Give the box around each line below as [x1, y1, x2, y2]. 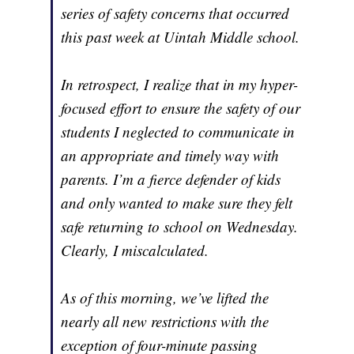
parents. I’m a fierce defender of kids [61, 169, 281, 190]
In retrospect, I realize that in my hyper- [61, 74, 299, 95]
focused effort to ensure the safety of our [61, 98, 301, 119]
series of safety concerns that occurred [61, 3, 290, 24]
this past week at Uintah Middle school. [61, 27, 300, 47]
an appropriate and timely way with [61, 145, 280, 166]
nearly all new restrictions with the [61, 311, 269, 332]
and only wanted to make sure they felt [61, 193, 293, 213]
